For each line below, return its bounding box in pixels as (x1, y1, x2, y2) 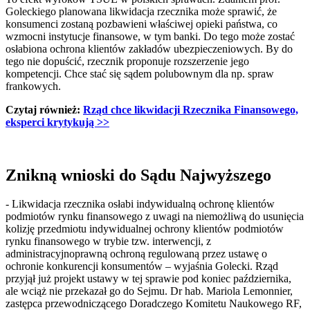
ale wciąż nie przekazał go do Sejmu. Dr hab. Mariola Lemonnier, (6, 285, 293, 298)
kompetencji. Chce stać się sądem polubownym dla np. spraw (6, 67, 274, 80)
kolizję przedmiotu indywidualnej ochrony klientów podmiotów (6, 223, 284, 235)
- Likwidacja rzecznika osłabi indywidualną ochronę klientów (6, 198, 275, 210)
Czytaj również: (6, 103, 83, 116)
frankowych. (6, 80, 61, 92)
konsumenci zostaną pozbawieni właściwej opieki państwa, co (6, 17, 277, 30)
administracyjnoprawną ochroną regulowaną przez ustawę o (6, 248, 267, 260)
